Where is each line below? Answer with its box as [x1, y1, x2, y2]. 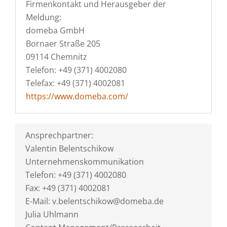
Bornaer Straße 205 [26, 38, 100, 49]
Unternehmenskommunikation [25, 156, 144, 167]
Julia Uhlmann [25, 209, 79, 220]
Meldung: [26, 12, 61, 23]
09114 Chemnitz [26, 51, 87, 62]
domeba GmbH [26, 25, 85, 36]
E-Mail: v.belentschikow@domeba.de [25, 196, 164, 207]
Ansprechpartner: [25, 130, 93, 141]
